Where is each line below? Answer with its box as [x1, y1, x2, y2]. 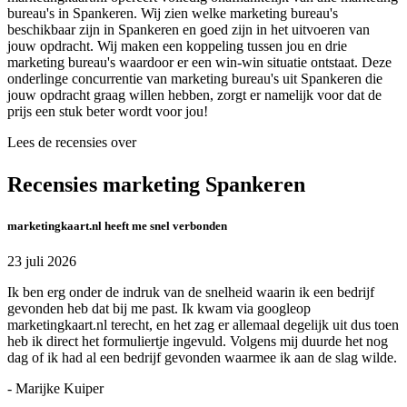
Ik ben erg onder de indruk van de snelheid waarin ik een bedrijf [7, 284, 374, 301]
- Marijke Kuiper [7, 381, 104, 397]
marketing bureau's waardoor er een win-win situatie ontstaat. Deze [7, 55, 392, 71]
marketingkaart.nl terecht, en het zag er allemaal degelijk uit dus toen [7, 317, 399, 333]
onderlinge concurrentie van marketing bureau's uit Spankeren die [7, 71, 382, 87]
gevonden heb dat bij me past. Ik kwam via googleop [7, 301, 311, 317]
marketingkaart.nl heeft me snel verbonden [7, 219, 227, 233]
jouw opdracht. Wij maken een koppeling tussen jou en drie [7, 38, 347, 55]
